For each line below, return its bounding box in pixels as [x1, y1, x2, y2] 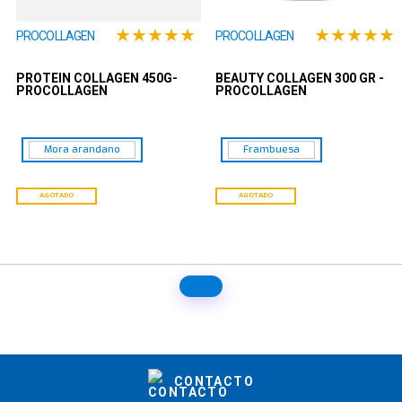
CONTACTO [173, 373, 254, 389]
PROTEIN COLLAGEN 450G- [16, 71, 178, 86]
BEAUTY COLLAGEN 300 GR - [215, 71, 384, 86]
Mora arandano [44, 143, 120, 157]
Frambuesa [243, 143, 300, 157]
